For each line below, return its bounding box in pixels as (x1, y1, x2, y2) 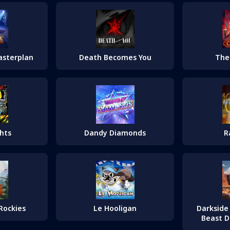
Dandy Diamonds (84, 128, 146, 138)
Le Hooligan (93, 203, 137, 213)
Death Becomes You (79, 52, 151, 62)
